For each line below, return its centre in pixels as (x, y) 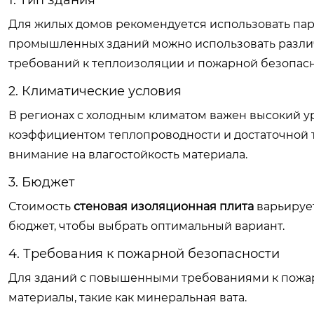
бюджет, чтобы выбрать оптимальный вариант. (146, 226)
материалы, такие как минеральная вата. (128, 298)
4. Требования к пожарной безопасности (144, 254)
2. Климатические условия (95, 91)
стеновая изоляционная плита (164, 206)
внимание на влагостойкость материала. (128, 155)
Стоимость (41, 206)
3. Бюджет (42, 182)
